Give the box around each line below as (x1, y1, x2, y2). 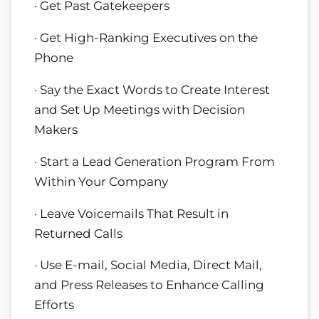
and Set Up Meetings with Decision (34, 102, 245, 117)
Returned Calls (34, 226, 122, 241)
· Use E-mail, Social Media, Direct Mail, (34, 258, 262, 273)
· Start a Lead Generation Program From (34, 154, 275, 169)
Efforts (34, 298, 74, 313)
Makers (34, 122, 78, 137)
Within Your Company (34, 174, 168, 189)
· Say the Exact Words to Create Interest (34, 82, 270, 97)
